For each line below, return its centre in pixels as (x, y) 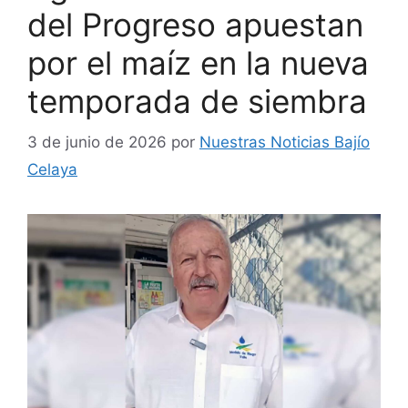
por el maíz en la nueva (198, 63)
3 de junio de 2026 (97, 142)
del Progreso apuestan (195, 25)
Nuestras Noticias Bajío (285, 142)
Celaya (52, 169)
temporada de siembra (197, 102)
